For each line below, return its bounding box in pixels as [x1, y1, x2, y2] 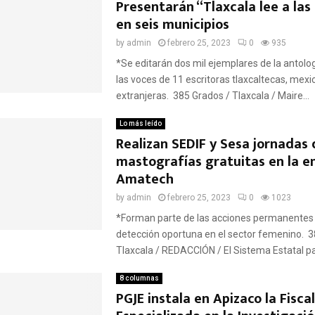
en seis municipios [115, 13, 229, 37]
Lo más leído [119, 120, 162, 127]
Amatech [115, 167, 177, 191]
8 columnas [119, 274, 159, 282]
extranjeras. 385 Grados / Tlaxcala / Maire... [115, 90, 309, 101]
